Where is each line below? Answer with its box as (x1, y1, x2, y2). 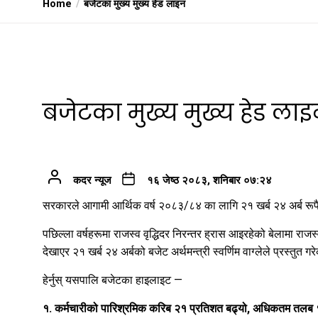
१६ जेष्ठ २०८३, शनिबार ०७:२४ (146, 173, 272, 187)
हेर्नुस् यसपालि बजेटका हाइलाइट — (43, 273, 182, 287)
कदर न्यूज (72, 173, 111, 187)
